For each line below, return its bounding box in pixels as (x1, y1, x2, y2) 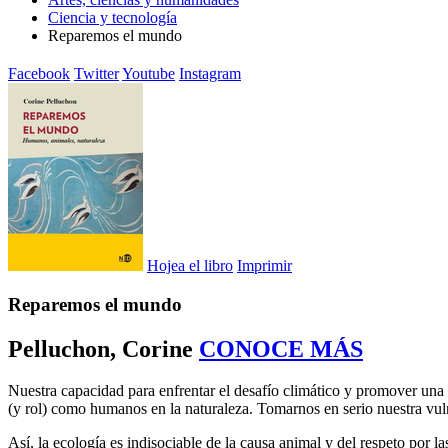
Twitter (74, 64, 119, 82)
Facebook (8, 64, 70, 82)
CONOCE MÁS (199, 335, 363, 362)
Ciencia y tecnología (48, 9, 177, 26)
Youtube (122, 64, 175, 82)
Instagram (179, 64, 241, 82)
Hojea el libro (147, 256, 233, 274)
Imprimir (237, 256, 292, 274)
